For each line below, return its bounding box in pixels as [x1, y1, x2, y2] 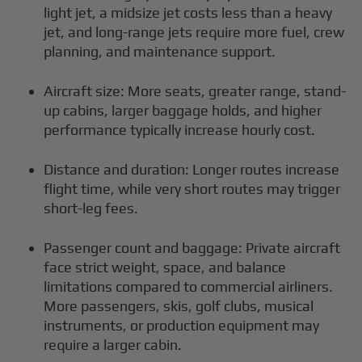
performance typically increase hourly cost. [44, 120, 316, 138]
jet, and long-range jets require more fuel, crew [44, 23, 345, 40]
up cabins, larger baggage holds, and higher [44, 101, 322, 119]
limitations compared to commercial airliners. [44, 277, 334, 295]
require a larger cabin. [44, 335, 183, 353]
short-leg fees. [44, 199, 139, 217]
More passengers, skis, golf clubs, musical [44, 297, 314, 314]
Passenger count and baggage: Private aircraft [44, 238, 341, 256]
